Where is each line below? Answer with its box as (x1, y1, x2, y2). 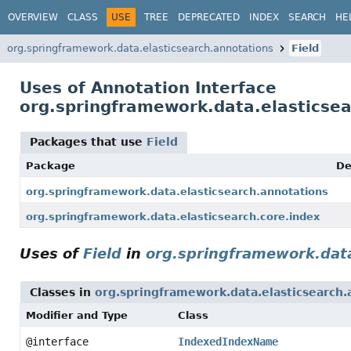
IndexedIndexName (177, 335, 278, 348)
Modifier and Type (26, 309, 128, 321)
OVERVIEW (8, 11, 58, 23)
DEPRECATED (178, 11, 240, 23)
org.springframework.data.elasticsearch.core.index (26, 211, 320, 223)
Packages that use (30, 136, 147, 148)
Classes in (30, 286, 95, 299)
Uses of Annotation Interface (20, 78, 277, 97)
